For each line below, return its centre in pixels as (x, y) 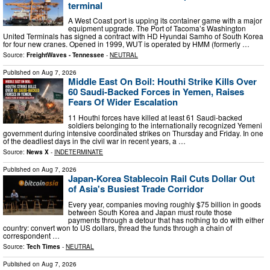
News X (38, 152)
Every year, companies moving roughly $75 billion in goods (165, 204)
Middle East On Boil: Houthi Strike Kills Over (162, 82)
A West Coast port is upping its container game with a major (165, 20)
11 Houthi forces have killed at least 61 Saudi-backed (155, 117)
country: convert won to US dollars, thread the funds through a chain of (118, 227)
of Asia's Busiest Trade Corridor (136, 188)
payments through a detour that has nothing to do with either (166, 219)
